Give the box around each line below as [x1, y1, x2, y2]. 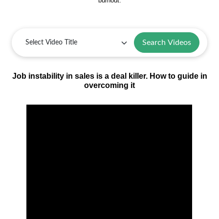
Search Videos [142, 39, 191, 46]
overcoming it [84, 81, 135, 89]
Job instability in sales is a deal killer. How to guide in [12, 72, 207, 80]
